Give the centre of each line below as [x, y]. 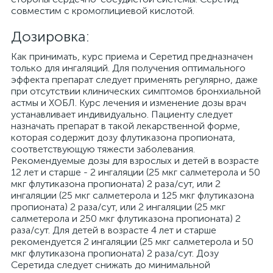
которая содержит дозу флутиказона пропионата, [123, 137]
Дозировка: [50, 36]
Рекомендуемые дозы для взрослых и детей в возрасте [135, 161]
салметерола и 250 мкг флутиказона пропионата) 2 [126, 218]
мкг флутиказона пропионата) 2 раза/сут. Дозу [115, 253]
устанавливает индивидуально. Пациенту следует [122, 114]
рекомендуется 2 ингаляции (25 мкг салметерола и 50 [132, 242]
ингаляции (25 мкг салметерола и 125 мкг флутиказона [133, 195]
